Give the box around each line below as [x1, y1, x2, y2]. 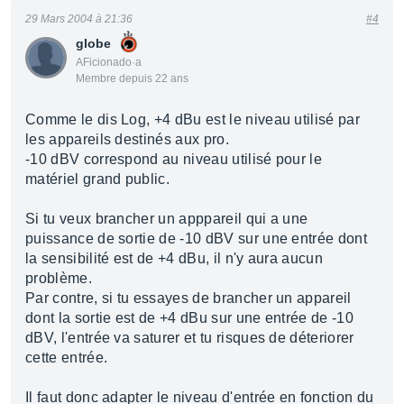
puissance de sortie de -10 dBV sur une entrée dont [25, 231, 368, 246]
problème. [25, 271, 92, 286]
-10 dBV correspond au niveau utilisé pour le [25, 151, 323, 167]
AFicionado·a [76, 56, 142, 69]
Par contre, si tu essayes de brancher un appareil [25, 290, 352, 306]
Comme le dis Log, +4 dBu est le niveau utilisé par [25, 112, 361, 127]
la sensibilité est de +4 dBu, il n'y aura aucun [25, 251, 324, 266]
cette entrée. [25, 350, 108, 365]
